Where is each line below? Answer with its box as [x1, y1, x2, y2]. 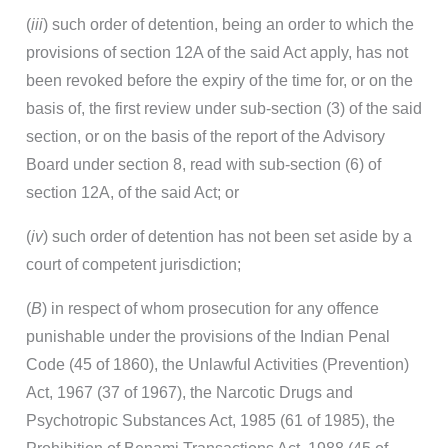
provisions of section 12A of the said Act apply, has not [26, 44, 408, 62]
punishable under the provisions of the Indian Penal [26, 328, 390, 346]
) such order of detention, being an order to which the [43, 16, 414, 34]
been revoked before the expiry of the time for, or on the [26, 72, 413, 90]
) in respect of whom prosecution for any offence [42, 300, 379, 318]
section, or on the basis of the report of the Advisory [26, 128, 385, 146]
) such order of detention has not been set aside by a [43, 228, 412, 246]
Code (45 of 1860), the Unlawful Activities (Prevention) [26, 356, 409, 374]
